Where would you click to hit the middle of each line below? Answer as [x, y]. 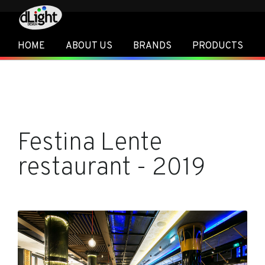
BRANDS [152, 46]
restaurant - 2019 [112, 168]
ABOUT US [89, 46]
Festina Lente [90, 143]
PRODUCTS [217, 46]
